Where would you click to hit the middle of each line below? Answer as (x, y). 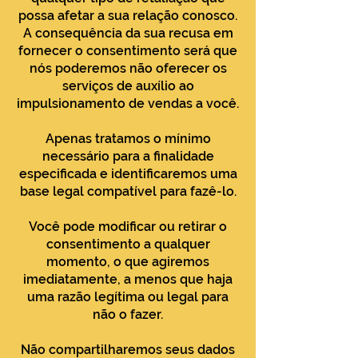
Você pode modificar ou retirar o (128, 227)
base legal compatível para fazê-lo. (128, 191)
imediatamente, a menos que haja (128, 279)
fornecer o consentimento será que (128, 51)
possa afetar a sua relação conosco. (128, 16)
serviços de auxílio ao (128, 86)
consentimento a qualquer (128, 244)
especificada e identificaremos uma (128, 174)
